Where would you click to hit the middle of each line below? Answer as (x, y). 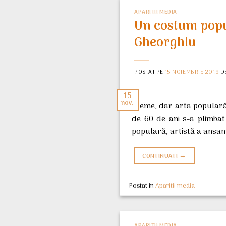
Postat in (143, 186)
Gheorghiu (165, 43)
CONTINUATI (161, 156)
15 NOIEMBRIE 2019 (192, 72)
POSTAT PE (150, 72)
